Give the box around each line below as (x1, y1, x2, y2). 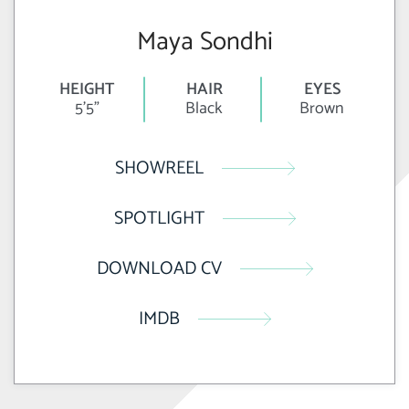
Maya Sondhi (136, 21, 273, 64)
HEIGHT (59, 76, 115, 104)
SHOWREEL (114, 153, 204, 184)
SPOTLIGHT (113, 204, 204, 235)
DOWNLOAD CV (96, 254, 222, 285)
